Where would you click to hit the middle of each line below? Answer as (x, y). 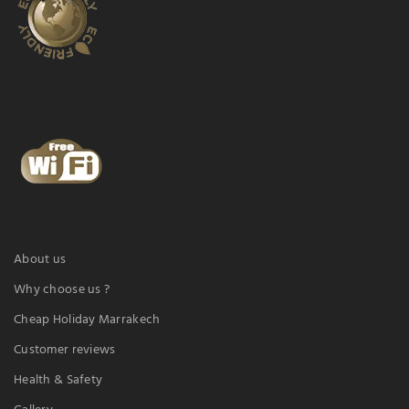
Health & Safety (58, 380)
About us (40, 259)
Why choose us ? (62, 289)
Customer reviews (65, 350)
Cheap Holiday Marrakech (87, 320)
